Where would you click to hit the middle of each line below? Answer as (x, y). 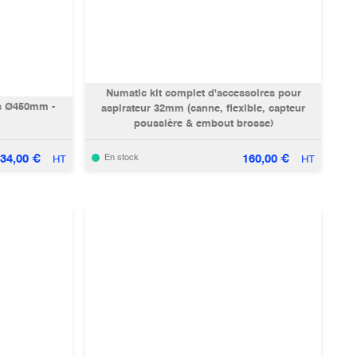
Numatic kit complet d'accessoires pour (203, 94)
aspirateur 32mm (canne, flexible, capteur (204, 109)
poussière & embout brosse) (203, 124)
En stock (121, 159)
